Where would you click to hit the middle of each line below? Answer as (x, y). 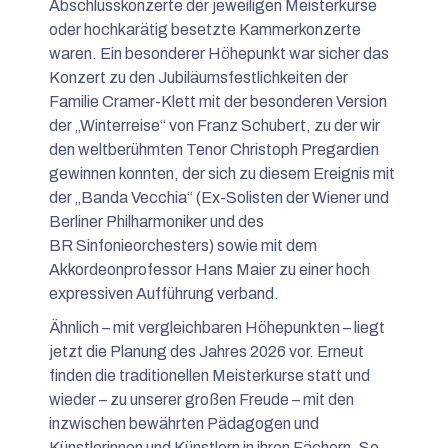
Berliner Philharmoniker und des (156, 221)
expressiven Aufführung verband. (164, 293)
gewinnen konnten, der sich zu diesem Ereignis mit (222, 173)
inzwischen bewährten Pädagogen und (184, 423)
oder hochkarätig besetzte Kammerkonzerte (205, 29)
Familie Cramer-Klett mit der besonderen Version (218, 101)
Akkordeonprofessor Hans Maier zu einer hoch (209, 269)
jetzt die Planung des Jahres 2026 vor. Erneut (206, 351)
